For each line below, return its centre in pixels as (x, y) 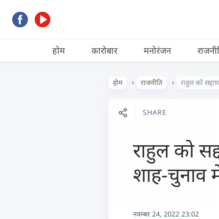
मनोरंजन (157, 50)
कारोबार (104, 50)
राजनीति (152, 82)
